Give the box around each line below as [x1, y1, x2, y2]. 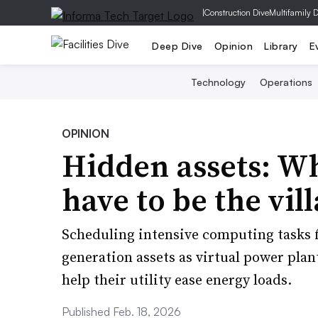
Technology [191, 76, 246, 88]
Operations [260, 76, 312, 88]
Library [264, 39, 298, 52]
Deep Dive [152, 39, 203, 52]
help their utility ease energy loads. [62, 270, 292, 290]
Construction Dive [204, 7, 269, 18]
